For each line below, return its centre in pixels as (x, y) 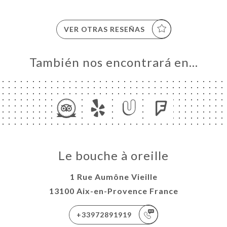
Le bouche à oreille (113, 155)
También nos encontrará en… (113, 62)
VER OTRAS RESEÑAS (104, 29)
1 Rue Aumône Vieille (113, 176)
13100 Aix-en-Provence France (113, 191)
